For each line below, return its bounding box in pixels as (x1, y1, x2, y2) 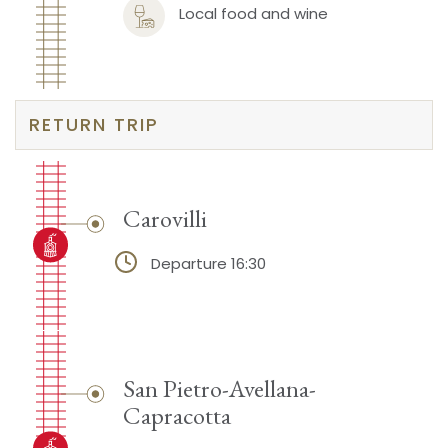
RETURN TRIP (29, 112, 160, 137)
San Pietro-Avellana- (122, 371, 316, 404)
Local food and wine (178, 3, 328, 25)
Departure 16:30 (150, 252, 266, 274)
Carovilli (122, 201, 207, 234)
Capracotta (122, 398, 231, 431)
